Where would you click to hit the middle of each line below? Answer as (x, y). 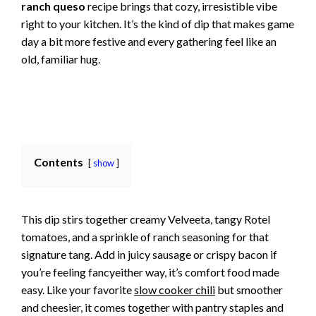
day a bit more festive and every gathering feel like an (149, 41)
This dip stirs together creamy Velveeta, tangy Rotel (146, 219)
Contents (59, 162)
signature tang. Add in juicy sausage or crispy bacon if (149, 255)
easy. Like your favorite (78, 290)
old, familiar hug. (61, 59)
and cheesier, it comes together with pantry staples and (152, 308)
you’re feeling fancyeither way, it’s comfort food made (150, 272)
